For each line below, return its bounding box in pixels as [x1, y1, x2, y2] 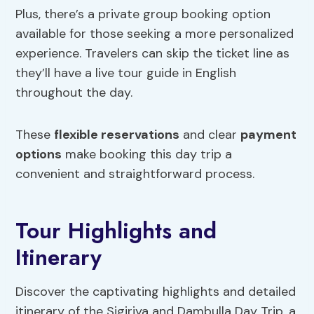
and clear [179, 126, 241, 144]
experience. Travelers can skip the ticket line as [15, 45, 290, 62]
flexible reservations [54, 126, 180, 144]
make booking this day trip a [62, 146, 233, 163]
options [15, 146, 62, 163]
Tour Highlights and [15, 214, 217, 247]
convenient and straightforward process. [15, 165, 255, 183]
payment [240, 126, 297, 144]
